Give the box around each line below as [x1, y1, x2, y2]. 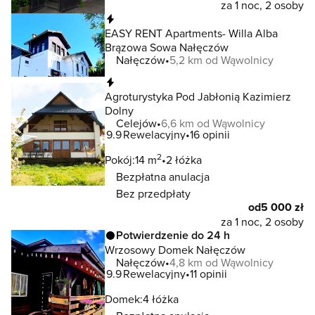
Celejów [116, 115, 157, 131]
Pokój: [105, 152, 135, 167]
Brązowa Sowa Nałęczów [105, 39, 229, 55]
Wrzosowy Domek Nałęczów [105, 242, 245, 257]
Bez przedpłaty [116, 186, 191, 201]
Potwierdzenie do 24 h [116, 227, 230, 243]
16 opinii [190, 127, 230, 142]
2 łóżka [166, 152, 202, 167]
